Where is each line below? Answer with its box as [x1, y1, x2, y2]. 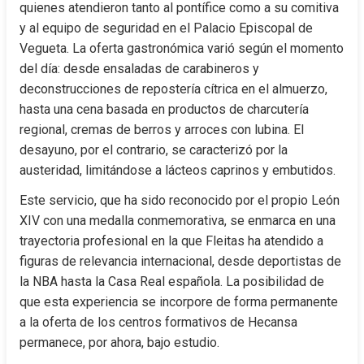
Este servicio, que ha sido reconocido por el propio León [19, 193, 340, 208]
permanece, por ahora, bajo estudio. [19, 335, 219, 350]
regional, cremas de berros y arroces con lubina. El [19, 122, 304, 137]
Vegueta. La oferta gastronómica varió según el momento [19, 41, 344, 56]
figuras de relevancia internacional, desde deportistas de [19, 253, 341, 269]
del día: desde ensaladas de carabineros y [19, 61, 259, 76]
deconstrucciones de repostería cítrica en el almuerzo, [19, 81, 327, 97]
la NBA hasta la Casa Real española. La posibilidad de [19, 274, 324, 289]
